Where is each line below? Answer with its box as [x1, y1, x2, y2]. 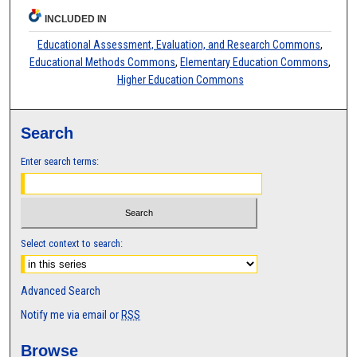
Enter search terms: [21, 155, 100, 168]
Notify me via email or [21, 308, 122, 321]
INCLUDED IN [45, 14, 108, 25]
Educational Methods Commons [29, 56, 176, 69]
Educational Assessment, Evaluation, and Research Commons [37, 38, 321, 52]
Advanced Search [21, 284, 101, 297]
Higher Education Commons [116, 73, 244, 87]
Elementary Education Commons [180, 56, 329, 69]
